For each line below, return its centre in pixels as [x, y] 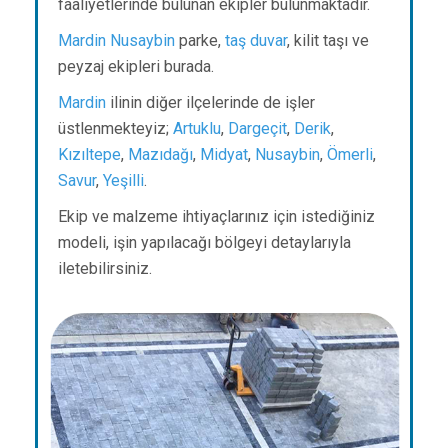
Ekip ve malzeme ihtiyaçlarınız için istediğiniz [216, 217]
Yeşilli [123, 181]
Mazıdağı [160, 155]
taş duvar [256, 41]
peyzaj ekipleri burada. [136, 67]
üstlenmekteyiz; [115, 129]
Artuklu [197, 129]
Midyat [224, 155]
